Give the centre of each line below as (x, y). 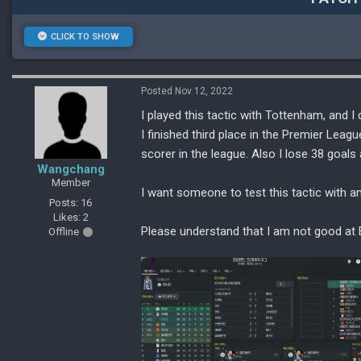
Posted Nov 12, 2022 (187, 91)
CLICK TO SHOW (85, 36)
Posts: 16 (71, 202)
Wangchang (71, 169)
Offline (64, 231)
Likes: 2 (71, 217)
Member (71, 182)
